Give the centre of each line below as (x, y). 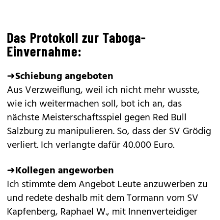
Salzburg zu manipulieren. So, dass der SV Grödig (109, 132)
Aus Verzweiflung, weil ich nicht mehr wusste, (103, 90)
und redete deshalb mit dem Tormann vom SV (103, 198)
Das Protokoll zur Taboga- (76, 37)
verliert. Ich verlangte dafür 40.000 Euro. (91, 145)
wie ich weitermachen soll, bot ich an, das (94, 104)
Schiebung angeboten (64, 77)
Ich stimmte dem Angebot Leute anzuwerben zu (107, 185)
